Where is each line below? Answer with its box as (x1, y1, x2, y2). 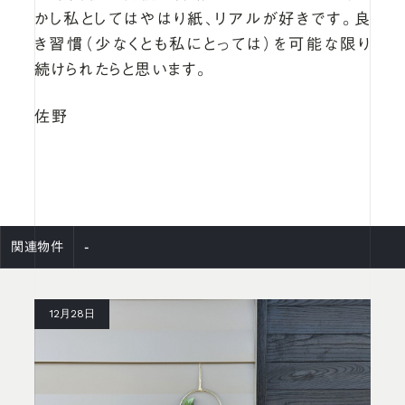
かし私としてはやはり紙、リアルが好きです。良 (33, 11, 372, 27)
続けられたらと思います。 (33, 61, 209, 78)
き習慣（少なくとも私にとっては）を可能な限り (33, 36, 372, 52)
